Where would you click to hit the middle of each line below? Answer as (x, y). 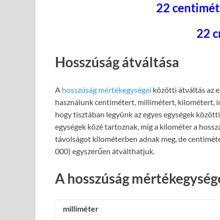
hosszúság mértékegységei (107, 89)
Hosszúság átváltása (117, 62)
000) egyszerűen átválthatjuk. (105, 151)
